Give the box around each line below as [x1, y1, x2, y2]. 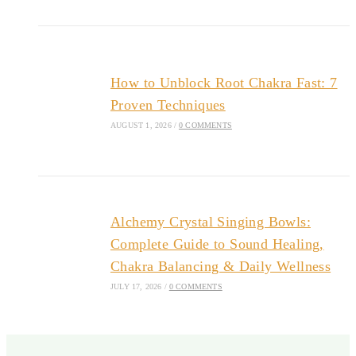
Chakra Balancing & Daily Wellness [110, 257, 331, 274]
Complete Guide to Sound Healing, [110, 235, 324, 252]
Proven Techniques [110, 96, 226, 113]
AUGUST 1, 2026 [110, 120, 172, 130]
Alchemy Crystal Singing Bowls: [110, 213, 311, 230]
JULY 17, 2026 [110, 281, 162, 291]
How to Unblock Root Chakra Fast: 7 [110, 74, 338, 91]
